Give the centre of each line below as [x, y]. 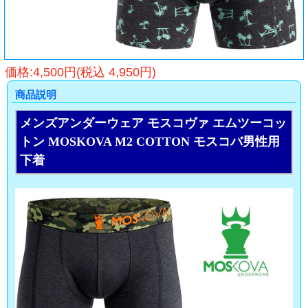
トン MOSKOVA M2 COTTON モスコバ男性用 [150, 142]
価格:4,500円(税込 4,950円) [80, 73]
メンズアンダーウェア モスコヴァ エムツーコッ [153, 123]
